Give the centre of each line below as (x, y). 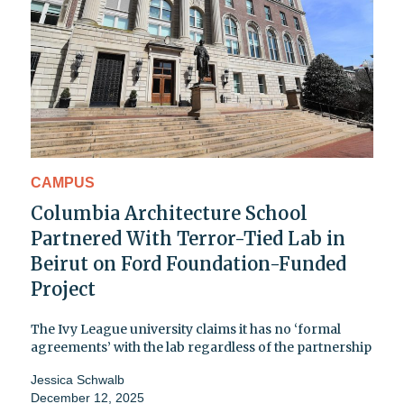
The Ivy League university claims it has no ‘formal (186, 330)
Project (63, 289)
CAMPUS (63, 183)
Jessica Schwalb (78, 380)
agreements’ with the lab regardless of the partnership (201, 348)
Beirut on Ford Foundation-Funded (188, 264)
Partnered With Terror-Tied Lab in (188, 239)
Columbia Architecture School (169, 214)
